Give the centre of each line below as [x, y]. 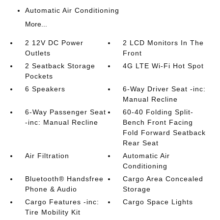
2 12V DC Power [54, 43]
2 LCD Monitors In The [164, 43]
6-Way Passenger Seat [65, 112]
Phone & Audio [51, 189]
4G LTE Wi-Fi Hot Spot [164, 66]
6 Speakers [45, 89]
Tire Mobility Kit [53, 212]
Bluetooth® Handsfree [64, 179]
